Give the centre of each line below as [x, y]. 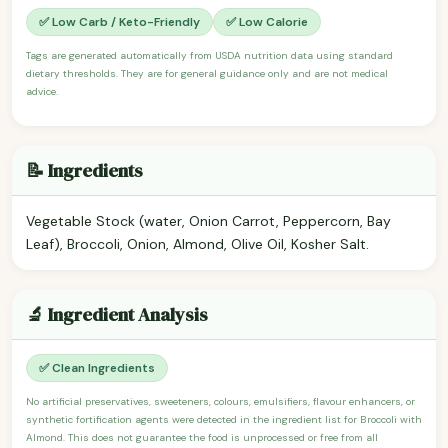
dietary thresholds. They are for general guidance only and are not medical [207, 73]
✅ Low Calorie [267, 21]
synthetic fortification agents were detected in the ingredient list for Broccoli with [224, 419]
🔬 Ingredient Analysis [117, 314]
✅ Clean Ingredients [97, 367]
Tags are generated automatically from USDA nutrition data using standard [209, 55]
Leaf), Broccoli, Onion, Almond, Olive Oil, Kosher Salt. [197, 243]
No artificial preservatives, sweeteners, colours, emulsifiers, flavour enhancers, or [220, 401]
